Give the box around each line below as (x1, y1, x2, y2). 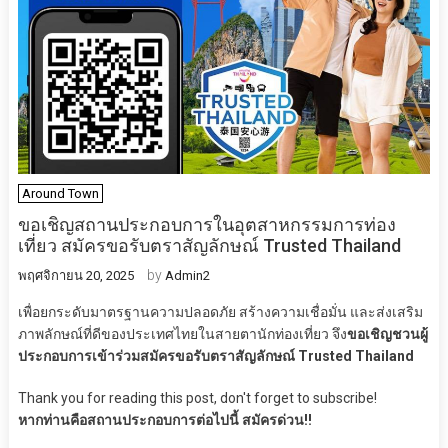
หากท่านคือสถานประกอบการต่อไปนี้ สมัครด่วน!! (17, 412, 312, 429)
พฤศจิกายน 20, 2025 (17, 268, 134, 284)
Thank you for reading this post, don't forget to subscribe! (17, 390, 377, 407)
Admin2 (164, 268, 210, 284)
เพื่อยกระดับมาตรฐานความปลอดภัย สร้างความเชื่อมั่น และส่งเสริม (17, 304, 423, 321)
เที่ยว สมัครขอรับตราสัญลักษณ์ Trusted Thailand (17, 235, 401, 257)
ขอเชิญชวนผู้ (346, 326, 428, 343)
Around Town (21, 186, 99, 202)
